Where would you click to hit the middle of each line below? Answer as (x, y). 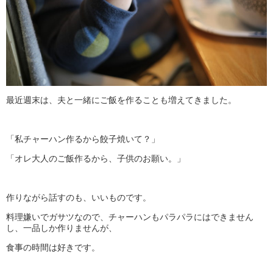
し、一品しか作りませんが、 (62, 228)
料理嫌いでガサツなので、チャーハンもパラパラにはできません (130, 217)
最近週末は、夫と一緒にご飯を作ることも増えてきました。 (121, 100)
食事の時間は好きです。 (53, 248)
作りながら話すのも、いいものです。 (79, 198)
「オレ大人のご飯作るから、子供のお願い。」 (96, 159)
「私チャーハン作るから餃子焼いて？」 (83, 139)
